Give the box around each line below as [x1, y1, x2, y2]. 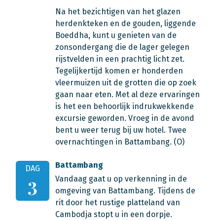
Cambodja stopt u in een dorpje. [55, 210, 172, 219]
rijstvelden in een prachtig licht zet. [55, 54, 184, 64]
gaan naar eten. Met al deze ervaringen [55, 90, 200, 99]
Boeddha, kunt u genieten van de [55, 31, 177, 40]
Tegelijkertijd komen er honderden [55, 66, 183, 75]
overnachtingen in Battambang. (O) [55, 137, 184, 147]
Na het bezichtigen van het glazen [55, 7, 181, 16]
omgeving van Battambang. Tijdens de [55, 186, 195, 195]
